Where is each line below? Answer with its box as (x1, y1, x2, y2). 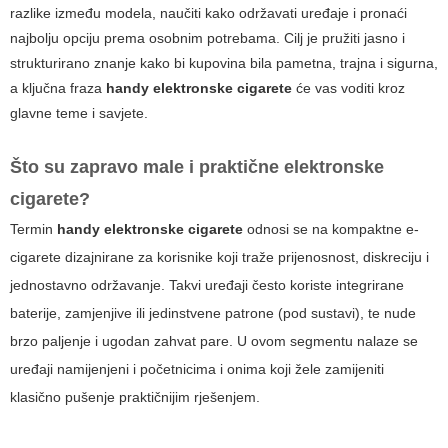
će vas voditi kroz (292, 80, 405, 97)
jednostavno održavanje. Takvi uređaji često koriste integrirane (10, 277, 404, 294)
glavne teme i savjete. (10, 105, 148, 122)
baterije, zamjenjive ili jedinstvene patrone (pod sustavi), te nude (10, 305, 416, 322)
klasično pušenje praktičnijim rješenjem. (10, 389, 260, 406)
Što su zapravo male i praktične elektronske (10, 157, 384, 178)
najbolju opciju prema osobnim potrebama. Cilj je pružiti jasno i (10, 30, 405, 47)
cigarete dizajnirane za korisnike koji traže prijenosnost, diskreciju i (10, 249, 429, 266)
